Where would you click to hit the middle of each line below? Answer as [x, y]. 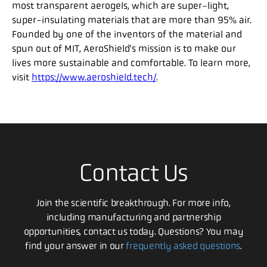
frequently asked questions [183, 246]
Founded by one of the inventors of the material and [127, 34]
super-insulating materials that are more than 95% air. [132, 20]
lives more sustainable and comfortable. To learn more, [131, 63]
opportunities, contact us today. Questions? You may [133, 231]
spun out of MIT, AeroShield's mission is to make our [124, 48]
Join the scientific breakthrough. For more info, [133, 203]
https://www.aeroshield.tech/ [94, 77]
